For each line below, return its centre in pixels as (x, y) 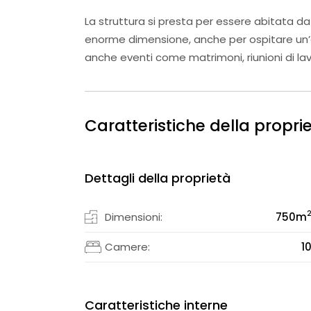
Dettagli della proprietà (158, 178)
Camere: (127, 246)
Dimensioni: (134, 217)
